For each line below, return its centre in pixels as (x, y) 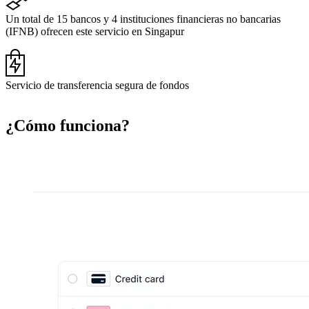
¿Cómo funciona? (68, 125)
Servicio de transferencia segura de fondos (97, 85)
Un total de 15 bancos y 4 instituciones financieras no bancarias (143, 19)
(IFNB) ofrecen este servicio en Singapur (95, 31)
